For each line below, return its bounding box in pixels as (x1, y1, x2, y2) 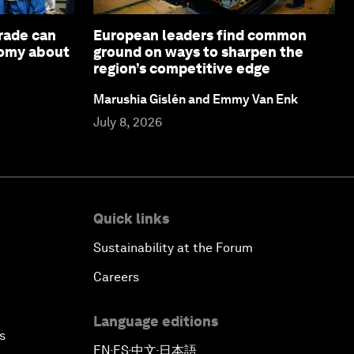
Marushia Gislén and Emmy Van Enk (93, 91, 298, 107)
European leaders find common (93, 26, 307, 43)
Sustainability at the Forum (93, 239, 253, 255)
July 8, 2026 (93, 114, 162, 130)
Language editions (93, 312, 218, 330)
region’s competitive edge (93, 59, 270, 77)
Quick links (93, 209, 169, 227)
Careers (93, 269, 139, 284)
